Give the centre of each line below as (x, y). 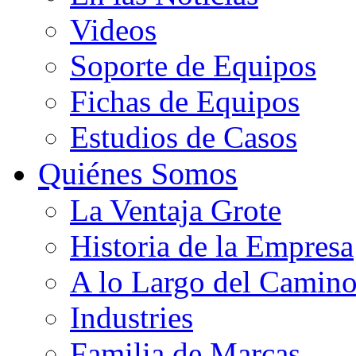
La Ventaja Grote (176, 211)
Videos (113, 30)
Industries (132, 318)
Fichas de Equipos (185, 102)
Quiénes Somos (138, 174)
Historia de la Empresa (212, 246)
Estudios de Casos (184, 137)
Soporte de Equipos (193, 66)
